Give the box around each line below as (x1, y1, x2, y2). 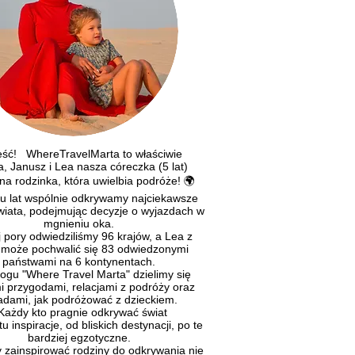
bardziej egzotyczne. (27, 330, 131, 344)
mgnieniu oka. (44, 216, 114, 230)
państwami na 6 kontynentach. (2, 254, 155, 268)
